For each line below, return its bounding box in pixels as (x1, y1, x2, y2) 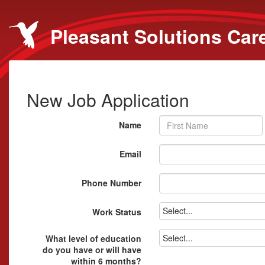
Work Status (92, 206, 141, 218)
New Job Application (27, 87, 189, 112)
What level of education (46, 232, 141, 245)
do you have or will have (43, 244, 141, 256)
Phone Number (82, 177, 141, 189)
